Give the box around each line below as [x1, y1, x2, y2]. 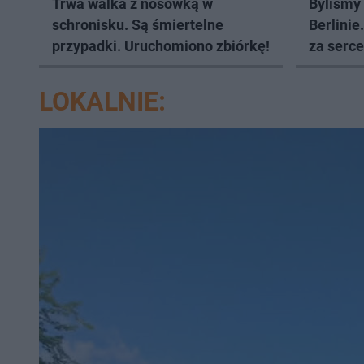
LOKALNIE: [39, 86, 166, 117]
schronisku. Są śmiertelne [52, 16, 223, 33]
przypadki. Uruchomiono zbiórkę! [52, 37, 270, 54]
